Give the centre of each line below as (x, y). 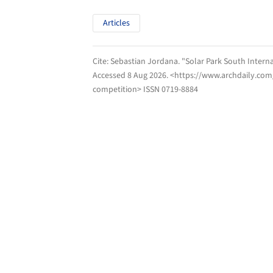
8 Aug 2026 (147, 76)
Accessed (110, 76)
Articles (116, 23)
